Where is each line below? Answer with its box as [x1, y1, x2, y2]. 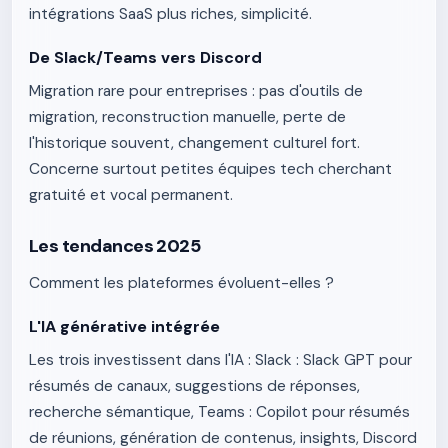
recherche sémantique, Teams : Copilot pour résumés [29, 402, 410, 422]
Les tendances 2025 [29, 234, 201, 258]
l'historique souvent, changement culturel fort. [29, 133, 360, 153]
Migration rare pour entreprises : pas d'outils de [29, 81, 363, 101]
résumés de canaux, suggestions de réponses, [29, 376, 360, 396]
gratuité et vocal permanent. [29, 185, 233, 205]
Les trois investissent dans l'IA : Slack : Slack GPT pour [29, 350, 412, 370]
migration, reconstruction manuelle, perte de [29, 107, 346, 127]
